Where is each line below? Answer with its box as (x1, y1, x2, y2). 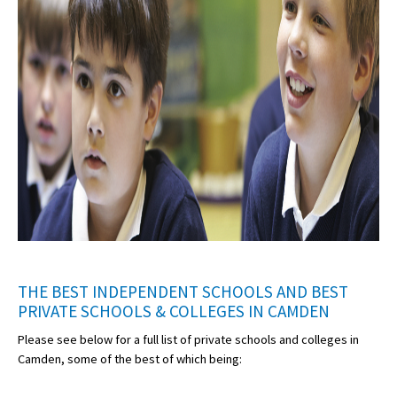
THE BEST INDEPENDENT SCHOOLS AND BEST (18, 281, 348, 303)
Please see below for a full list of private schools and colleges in (18, 331, 359, 348)
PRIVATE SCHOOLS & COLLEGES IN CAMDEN (18, 300, 330, 323)
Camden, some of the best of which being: (18, 351, 242, 368)
